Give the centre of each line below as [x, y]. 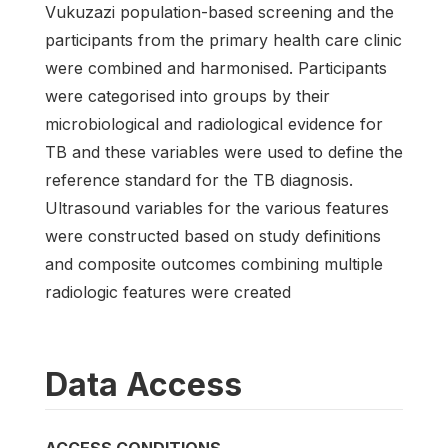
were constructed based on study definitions [213, 236]
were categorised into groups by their [187, 96]
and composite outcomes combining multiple [214, 264]
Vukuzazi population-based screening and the [219, 12]
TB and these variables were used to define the [224, 152]
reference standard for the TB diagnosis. [199, 180]
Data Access [143, 385]
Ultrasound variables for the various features [217, 208]
